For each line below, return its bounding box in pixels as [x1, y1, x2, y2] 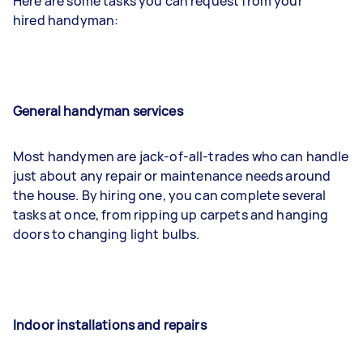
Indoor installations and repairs [13, 315, 207, 334]
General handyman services [13, 101, 183, 120]
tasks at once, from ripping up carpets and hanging [13, 205, 329, 224]
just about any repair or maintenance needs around [13, 166, 331, 185]
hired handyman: [13, 11, 119, 29]
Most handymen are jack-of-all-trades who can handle [13, 147, 349, 165]
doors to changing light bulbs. [13, 224, 203, 243]
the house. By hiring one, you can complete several [13, 186, 327, 204]
